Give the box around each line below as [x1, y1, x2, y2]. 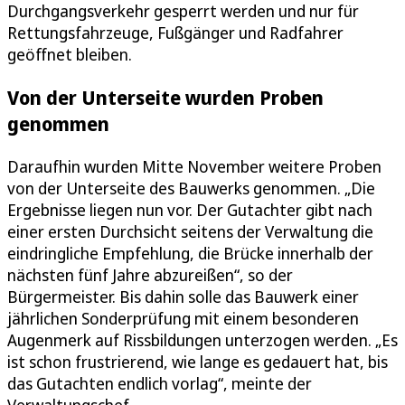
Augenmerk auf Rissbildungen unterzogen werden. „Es [7, 328, 398, 351]
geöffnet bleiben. [7, 42, 132, 65]
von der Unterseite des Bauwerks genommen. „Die [7, 176, 375, 199]
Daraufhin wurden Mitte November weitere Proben [7, 155, 381, 177]
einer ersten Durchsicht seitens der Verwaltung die [7, 220, 373, 242]
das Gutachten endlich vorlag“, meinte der [7, 372, 312, 394]
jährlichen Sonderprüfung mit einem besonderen [7, 306, 359, 329]
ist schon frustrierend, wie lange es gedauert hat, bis [7, 350, 388, 372]
